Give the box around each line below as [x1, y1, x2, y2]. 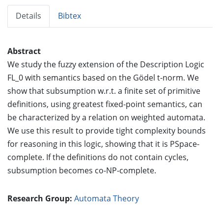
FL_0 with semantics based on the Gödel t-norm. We [7, 72, 199, 83]
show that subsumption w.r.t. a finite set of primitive [7, 85, 200, 96]
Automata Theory [74, 192, 139, 204]
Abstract [7, 45, 41, 56]
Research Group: [7, 192, 72, 204]
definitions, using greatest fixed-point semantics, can [7, 98, 202, 110]
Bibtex [58, 10, 81, 21]
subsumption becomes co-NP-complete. [7, 165, 156, 176]
